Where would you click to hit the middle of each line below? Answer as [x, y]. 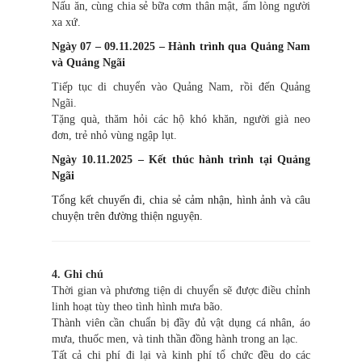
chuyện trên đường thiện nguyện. [127, 217]
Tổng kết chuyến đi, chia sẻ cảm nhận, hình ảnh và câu [181, 200]
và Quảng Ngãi [88, 63]
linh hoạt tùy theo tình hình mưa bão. [137, 307]
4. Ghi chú [78, 275]
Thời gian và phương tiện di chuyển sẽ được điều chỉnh [181, 291]
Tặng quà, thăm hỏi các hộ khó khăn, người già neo [181, 120]
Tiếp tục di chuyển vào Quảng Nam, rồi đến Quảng [181, 87]
